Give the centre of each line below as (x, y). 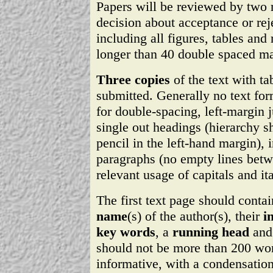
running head (211, 232)
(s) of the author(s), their (195, 216)
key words (126, 232)
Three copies (133, 80)
